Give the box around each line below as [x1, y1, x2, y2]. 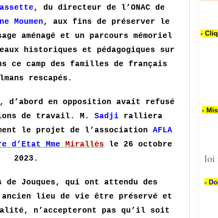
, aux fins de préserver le [43, 18, 170, 26]
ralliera [119, 112, 163, 121]
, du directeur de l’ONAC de [34, 3, 165, 12]
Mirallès [65, 140, 104, 149]
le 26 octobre [104, 140, 172, 149]
